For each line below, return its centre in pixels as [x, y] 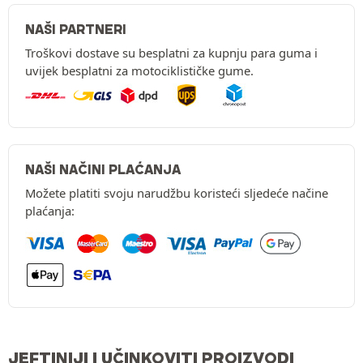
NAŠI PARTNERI [76, 30]
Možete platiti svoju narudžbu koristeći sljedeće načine [177, 193]
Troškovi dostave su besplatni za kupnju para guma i [171, 53]
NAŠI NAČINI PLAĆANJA [103, 170]
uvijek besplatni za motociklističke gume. [139, 71]
